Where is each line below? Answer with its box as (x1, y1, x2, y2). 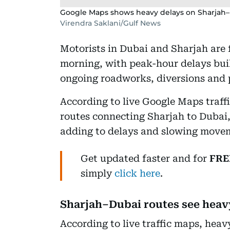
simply (81, 167, 114, 179)
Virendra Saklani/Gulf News (60, 18, 161, 28)
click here (114, 167, 160, 179)
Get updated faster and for (81, 152, 209, 164)
